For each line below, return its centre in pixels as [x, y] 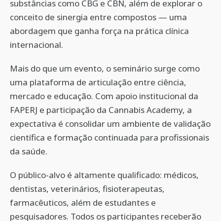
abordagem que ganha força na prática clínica [99, 31]
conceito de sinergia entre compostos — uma [98, 17]
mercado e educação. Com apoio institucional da [104, 96]
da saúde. [29, 151]
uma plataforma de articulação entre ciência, [98, 82]
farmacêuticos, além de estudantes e [83, 203]
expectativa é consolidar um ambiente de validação [110, 124]
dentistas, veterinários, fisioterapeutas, [87, 189]
